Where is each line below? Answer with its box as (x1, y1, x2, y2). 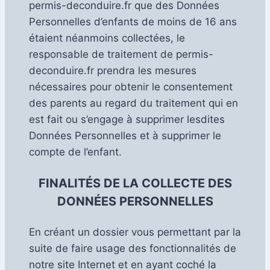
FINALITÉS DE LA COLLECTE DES (38, 176, 232, 191)
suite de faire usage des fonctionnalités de (29, 242, 236, 255)
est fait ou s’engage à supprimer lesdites (29, 113, 225, 126)
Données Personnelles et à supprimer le (29, 130, 221, 142)
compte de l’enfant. (29, 146, 122, 159)
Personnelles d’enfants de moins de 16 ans (29, 16, 237, 28)
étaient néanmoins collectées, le (29, 32, 185, 45)
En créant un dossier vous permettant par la (29, 226, 241, 239)
